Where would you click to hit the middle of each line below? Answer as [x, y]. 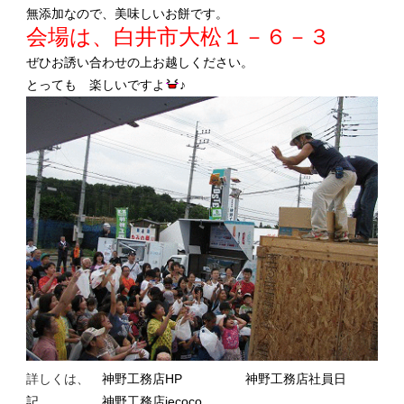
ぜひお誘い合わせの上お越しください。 [139, 62]
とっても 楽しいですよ [95, 85]
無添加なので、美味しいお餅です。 [127, 14]
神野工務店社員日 [295, 378]
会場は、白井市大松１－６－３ [178, 37]
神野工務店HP [142, 378]
